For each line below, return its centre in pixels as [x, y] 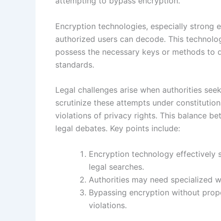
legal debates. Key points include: [118, 129]
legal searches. [116, 166]
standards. [75, 64]
